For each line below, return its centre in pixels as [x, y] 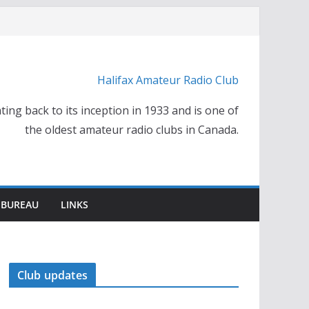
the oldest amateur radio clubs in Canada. [132, 129]
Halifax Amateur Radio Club [168, 80]
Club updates [52, 275]
